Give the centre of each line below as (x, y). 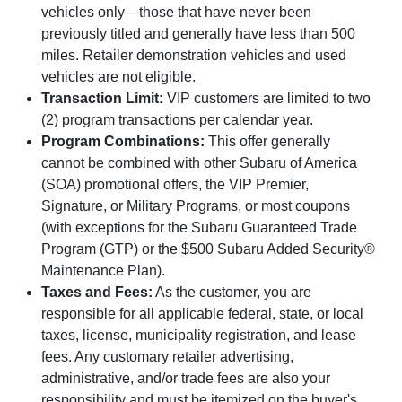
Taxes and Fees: (97, 293)
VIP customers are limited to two (267, 99)
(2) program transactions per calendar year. (178, 120)
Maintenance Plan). (104, 271)
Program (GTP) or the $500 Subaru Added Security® (209, 249)
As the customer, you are (232, 293)
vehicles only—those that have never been (177, 13)
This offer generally (268, 142)
